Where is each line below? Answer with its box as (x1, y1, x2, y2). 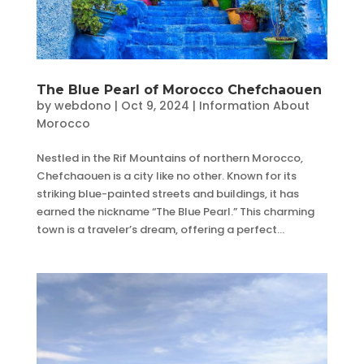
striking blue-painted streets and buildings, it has (36, 186, 299, 202)
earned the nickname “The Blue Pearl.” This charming (36, 204, 314, 220)
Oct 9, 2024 (120, 97, 189, 115)
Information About (198, 97, 310, 115)
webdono (54, 97, 111, 115)
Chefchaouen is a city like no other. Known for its (36, 168, 297, 184)
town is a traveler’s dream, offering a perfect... (36, 222, 284, 238)
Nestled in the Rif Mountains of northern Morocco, (36, 150, 303, 167)
